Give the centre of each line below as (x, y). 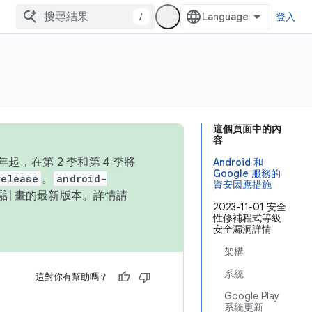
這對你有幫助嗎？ (72, 277)
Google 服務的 (247, 173)
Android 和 (238, 162)
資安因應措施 (242, 185)
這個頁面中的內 (247, 129)
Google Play (252, 296)
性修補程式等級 (247, 218)
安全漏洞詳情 (242, 229)
